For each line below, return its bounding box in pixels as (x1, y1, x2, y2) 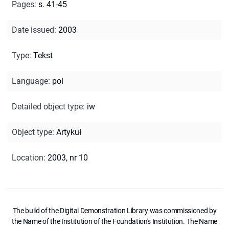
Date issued (12, 25, 54, 35)
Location (12, 152, 43, 163)
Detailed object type (12, 101, 83, 111)
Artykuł (56, 127, 81, 137)
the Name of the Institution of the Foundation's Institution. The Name (12, 217, 217, 225)
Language (12, 76, 48, 86)
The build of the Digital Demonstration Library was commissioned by (12, 206, 217, 215)
